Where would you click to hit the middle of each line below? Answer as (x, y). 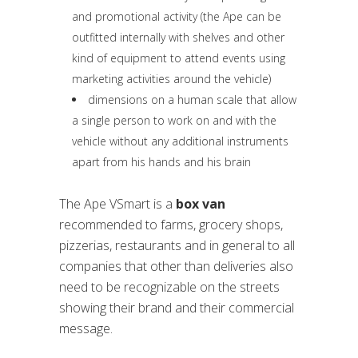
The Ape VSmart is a (117, 204)
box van (201, 204)
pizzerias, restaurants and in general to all (177, 245)
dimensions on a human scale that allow (192, 99)
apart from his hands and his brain (161, 162)
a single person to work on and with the (174, 120)
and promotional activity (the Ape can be (177, 16)
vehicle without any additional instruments (180, 141)
